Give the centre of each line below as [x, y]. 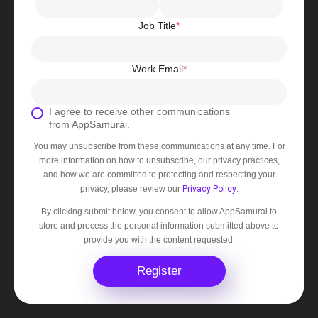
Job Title [157, 25]
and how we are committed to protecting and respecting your [159, 174]
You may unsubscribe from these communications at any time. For [159, 146]
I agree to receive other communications [139, 111]
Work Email [157, 68]
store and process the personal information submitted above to [159, 225]
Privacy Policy [209, 188]
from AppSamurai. [89, 124]
